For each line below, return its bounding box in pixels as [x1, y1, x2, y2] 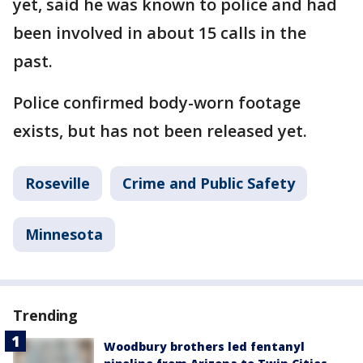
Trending [13, 305, 79, 325]
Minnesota [25, 224, 103, 244]
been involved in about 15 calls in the [13, 22, 306, 44]
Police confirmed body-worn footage [13, 92, 301, 113]
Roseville [25, 173, 90, 193]
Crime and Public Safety [122, 173, 295, 193]
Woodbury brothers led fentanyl [104, 339, 305, 354]
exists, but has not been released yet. [13, 120, 311, 142]
